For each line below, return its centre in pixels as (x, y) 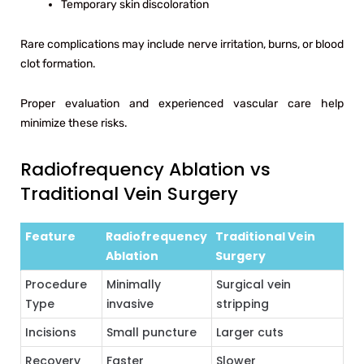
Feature (50, 236)
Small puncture (152, 332)
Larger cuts (250, 332)
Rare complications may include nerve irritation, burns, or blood (182, 44)
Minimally (134, 284)
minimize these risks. (74, 123)
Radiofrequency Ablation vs (145, 169)
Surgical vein (253, 284)
